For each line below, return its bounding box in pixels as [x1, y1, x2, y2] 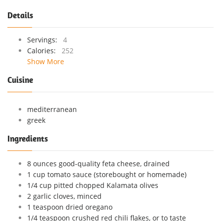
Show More [27, 56, 64, 66]
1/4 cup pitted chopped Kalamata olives [27, 180, 158, 190]
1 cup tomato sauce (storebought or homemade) [27, 169, 186, 179]
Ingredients [7, 133, 48, 144]
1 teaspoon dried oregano [27, 202, 112, 212]
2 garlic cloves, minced [27, 191, 102, 201]
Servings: [27, 35, 61, 44]
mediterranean [27, 104, 77, 114]
